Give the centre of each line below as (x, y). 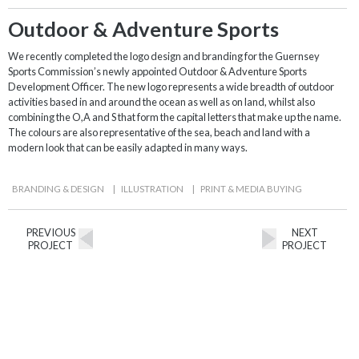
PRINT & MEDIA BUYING (251, 188)
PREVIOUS (50, 232)
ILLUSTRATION (152, 188)
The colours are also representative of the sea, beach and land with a (159, 132)
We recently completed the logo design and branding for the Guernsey (164, 56)
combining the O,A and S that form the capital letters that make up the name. (175, 117)
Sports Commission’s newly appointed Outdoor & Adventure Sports (157, 71)
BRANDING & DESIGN (58, 188)
